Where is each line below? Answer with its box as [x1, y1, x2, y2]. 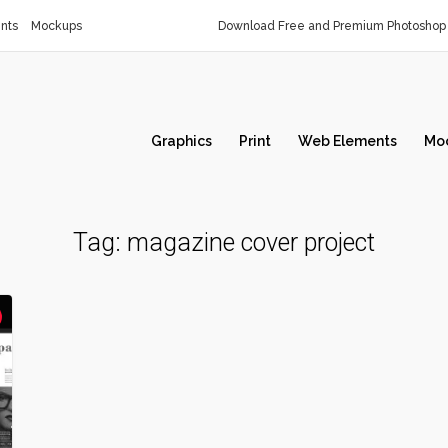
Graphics [151, 133, 212, 149]
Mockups [31, 19, 82, 33]
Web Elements [298, 133, 397, 149]
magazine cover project [127, 228, 375, 257]
